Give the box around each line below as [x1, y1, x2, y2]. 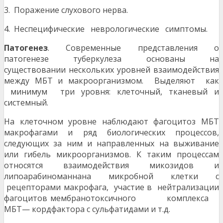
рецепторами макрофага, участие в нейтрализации [4, 182, 219, 193]
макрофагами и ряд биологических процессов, [4, 127, 219, 138]
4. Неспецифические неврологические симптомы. [4, 23, 208, 35]
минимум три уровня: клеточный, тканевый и [4, 86, 219, 98]
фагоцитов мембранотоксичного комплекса [4, 193, 219, 204]
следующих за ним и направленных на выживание [4, 138, 219, 149]
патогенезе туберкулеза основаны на [4, 53, 219, 65]
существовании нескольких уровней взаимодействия [4, 64, 219, 76]
